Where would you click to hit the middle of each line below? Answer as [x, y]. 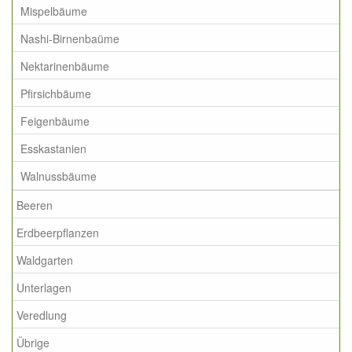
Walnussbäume [59, 176]
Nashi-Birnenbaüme [70, 38]
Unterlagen [44, 287]
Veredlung [42, 315]
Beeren [35, 205]
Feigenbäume [55, 121]
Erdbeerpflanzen [58, 232]
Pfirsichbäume [56, 93]
